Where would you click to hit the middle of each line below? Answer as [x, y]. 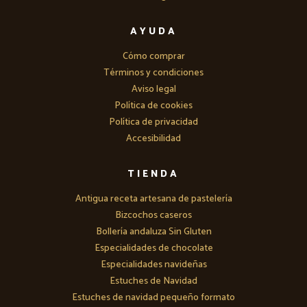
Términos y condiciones [153, 73]
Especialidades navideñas [153, 265]
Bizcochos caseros [153, 216]
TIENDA [153, 175]
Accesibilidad [153, 139]
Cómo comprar [153, 57]
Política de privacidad [153, 123]
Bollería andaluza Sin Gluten [153, 232]
